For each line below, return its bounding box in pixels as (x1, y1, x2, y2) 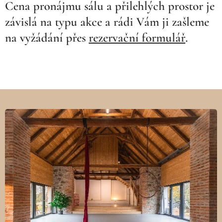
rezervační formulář (89, 30, 185, 45)
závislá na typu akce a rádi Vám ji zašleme (5, 14, 209, 29)
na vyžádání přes (5, 30, 89, 45)
